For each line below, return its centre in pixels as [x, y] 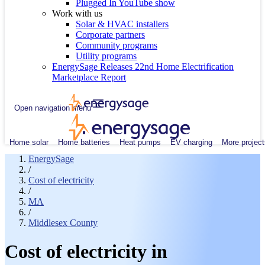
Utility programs [106, 56]
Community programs [117, 45]
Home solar [29, 142]
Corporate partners [110, 35]
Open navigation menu [53, 108]
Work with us [77, 13]
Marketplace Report [89, 77]
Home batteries [84, 142]
